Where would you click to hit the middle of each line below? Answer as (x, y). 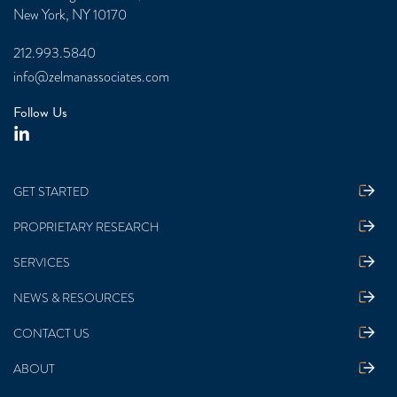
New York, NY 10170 (70, 15)
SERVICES (42, 263)
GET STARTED (51, 192)
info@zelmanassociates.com (91, 77)
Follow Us (40, 113)
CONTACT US (51, 334)
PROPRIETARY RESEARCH (86, 227)
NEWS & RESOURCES (74, 298)
